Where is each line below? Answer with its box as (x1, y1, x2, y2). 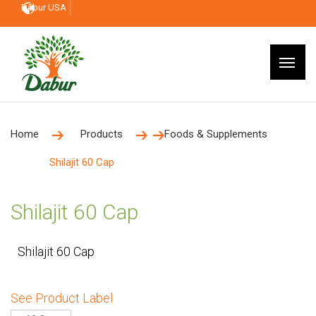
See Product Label (11, 291, 113, 305)
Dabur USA (21, 2, 66, 13)
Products (80, 128, 123, 140)
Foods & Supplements (164, 128, 267, 140)
